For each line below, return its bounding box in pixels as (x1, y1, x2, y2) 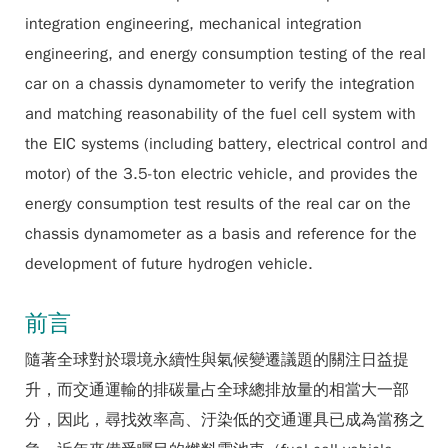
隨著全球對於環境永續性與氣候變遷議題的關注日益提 (25, 350, 409, 370)
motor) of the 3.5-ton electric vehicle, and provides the (25, 164, 418, 184)
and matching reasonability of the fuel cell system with (25, 104, 416, 124)
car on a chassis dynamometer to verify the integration (25, 74, 415, 94)
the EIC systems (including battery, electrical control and (25, 134, 428, 154)
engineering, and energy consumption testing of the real (25, 44, 426, 64)
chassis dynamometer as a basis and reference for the (25, 224, 417, 244)
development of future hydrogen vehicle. (25, 254, 313, 274)
